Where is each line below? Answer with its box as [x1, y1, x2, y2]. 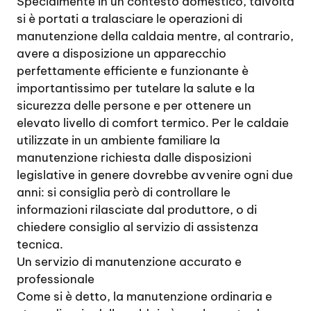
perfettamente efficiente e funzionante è [17, 63, 249, 78]
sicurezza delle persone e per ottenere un [17, 98, 251, 113]
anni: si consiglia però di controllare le [17, 185, 230, 200]
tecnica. [17, 237, 63, 252]
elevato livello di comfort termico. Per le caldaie [17, 115, 289, 131]
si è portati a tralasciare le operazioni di [17, 11, 242, 26]
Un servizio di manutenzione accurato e [17, 254, 242, 269]
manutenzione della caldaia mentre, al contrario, [17, 28, 294, 44]
